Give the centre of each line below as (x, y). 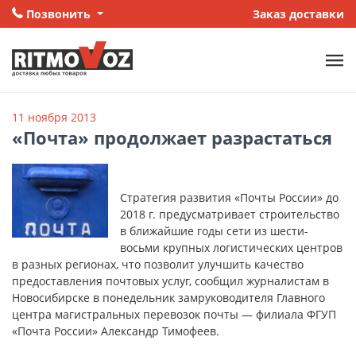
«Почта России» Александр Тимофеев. (116, 331)
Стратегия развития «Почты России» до (229, 198)
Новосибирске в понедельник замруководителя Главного (168, 298)
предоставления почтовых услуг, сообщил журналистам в (170, 281)
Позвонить (58, 14)
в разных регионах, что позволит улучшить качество (158, 265)
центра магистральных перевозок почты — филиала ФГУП (174, 315)
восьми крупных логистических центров (231, 248)
